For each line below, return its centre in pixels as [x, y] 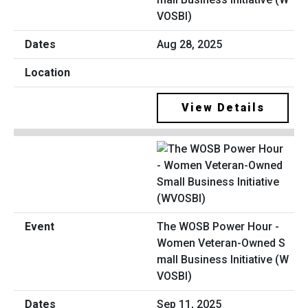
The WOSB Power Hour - [218, 227]
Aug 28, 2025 [189, 44]
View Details [223, 107]
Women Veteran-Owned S [221, 243]
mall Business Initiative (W [223, 260]
